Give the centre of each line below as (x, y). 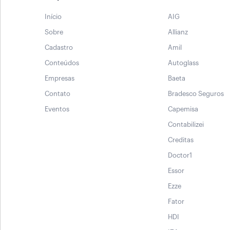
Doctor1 (180, 156)
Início (53, 17)
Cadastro (59, 48)
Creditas (181, 140)
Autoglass (183, 63)
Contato (57, 94)
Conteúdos (62, 63)
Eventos (57, 109)
